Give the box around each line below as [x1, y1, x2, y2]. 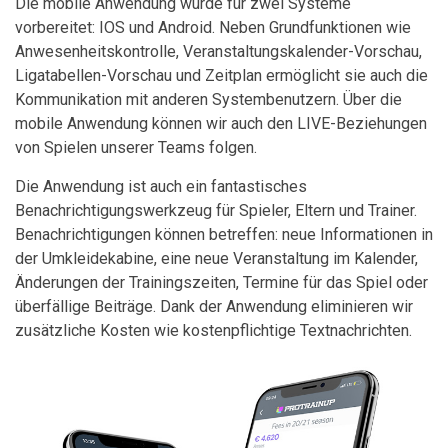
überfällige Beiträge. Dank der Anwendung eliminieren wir [15, 296, 413, 316]
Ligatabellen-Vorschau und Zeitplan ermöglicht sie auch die [15, 65, 428, 85]
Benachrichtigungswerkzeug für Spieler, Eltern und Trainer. [15, 200, 417, 220]
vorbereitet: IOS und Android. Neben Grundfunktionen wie [15, 17, 411, 37]
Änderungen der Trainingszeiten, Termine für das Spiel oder [15, 272, 428, 292]
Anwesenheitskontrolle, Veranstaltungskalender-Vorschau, [15, 41, 422, 61]
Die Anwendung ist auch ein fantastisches [15, 176, 307, 196]
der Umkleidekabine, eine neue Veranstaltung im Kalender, [15, 248, 418, 268]
